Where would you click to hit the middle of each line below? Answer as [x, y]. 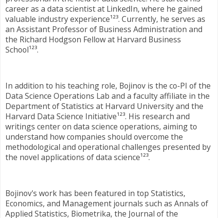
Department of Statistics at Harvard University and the [104, 106]
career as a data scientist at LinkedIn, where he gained [104, 9]
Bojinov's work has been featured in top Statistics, [95, 193]
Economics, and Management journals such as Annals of [107, 203]
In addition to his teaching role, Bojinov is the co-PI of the [108, 85]
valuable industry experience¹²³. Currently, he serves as [105, 19]
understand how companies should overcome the [94, 136]
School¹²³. [23, 50]
